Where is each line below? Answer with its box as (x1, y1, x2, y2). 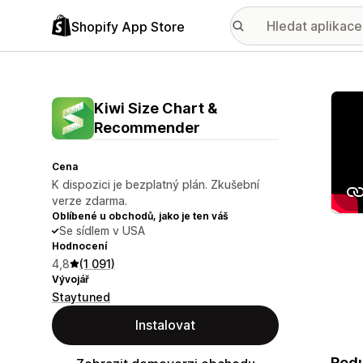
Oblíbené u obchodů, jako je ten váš (52, 210, 228, 222)
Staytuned (52, 290, 110, 304)
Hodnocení (52, 240, 107, 252)
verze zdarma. (52, 194, 127, 207)
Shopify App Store (71, 18, 185, 35)
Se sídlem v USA (59, 224, 145, 237)
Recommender (94, 119, 200, 136)
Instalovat (135, 317, 195, 333)
